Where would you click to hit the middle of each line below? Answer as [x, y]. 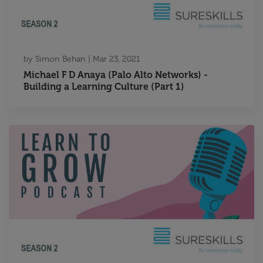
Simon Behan [60, 59]
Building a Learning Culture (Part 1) [104, 86]
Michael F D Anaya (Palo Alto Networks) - [116, 75]
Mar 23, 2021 [117, 59]
